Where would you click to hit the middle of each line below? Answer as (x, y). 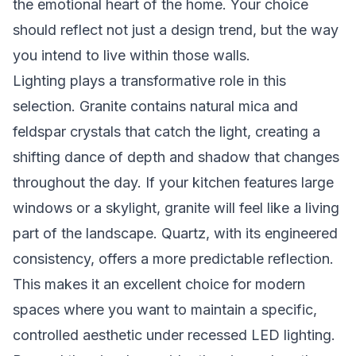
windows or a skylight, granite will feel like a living (176, 208)
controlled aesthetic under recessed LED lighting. (174, 335)
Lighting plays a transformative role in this (149, 81)
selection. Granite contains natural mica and (155, 106)
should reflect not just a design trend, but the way (176, 30)
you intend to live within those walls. (132, 55)
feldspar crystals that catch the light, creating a (166, 132)
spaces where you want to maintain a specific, (165, 310)
